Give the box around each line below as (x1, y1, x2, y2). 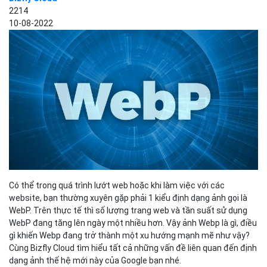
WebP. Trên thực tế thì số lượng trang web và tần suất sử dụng (9, 205, 247, 215)
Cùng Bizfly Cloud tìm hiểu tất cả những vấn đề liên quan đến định (9, 243, 257, 253)
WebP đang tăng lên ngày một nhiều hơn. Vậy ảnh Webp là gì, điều (9, 218, 257, 228)
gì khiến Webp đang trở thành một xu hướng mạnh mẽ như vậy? (9, 230, 250, 240)
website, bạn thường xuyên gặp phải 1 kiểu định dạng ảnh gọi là (9, 193, 247, 203)
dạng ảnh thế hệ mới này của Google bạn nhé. (9, 255, 181, 265)
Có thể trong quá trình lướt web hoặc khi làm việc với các (9, 180, 225, 190)
